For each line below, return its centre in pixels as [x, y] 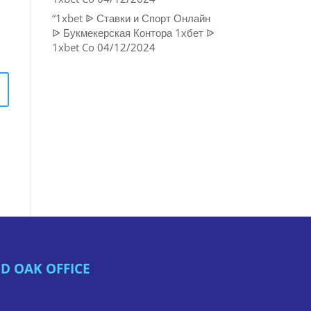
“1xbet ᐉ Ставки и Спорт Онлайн [131, 18]
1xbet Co [73, 47]
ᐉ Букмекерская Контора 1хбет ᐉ [133, 33]
